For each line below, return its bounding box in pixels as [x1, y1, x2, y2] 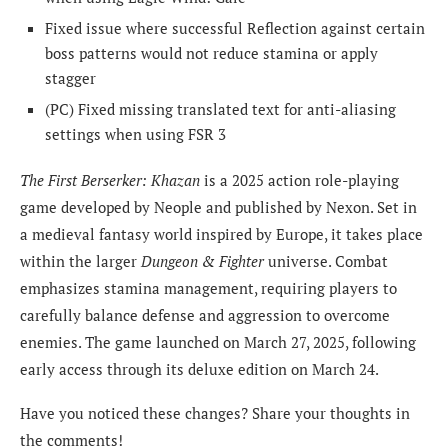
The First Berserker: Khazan [20, 170, 200, 191]
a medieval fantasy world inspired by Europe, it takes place [20, 224, 423, 245]
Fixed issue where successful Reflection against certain [45, 18, 425, 39]
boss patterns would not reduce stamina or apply [45, 43, 378, 64]
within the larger [20, 251, 141, 272]
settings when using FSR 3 [45, 124, 226, 145]
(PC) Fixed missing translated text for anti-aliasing [45, 99, 396, 120]
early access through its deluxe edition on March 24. [20, 359, 379, 380]
